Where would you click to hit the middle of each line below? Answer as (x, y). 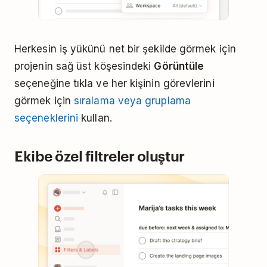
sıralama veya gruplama (132, 101)
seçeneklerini (46, 118)
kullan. (95, 118)
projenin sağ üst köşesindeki (84, 66)
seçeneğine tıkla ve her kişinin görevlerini (114, 83)
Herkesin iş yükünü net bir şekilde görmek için (125, 49)
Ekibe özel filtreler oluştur (100, 155)
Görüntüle (179, 66)
